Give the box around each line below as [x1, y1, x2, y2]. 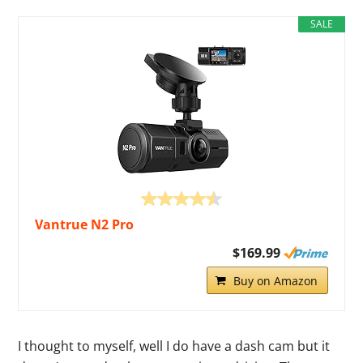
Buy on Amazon [233, 272, 318, 288]
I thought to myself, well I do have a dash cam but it [18, 336, 331, 355]
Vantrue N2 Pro [35, 215, 135, 233]
